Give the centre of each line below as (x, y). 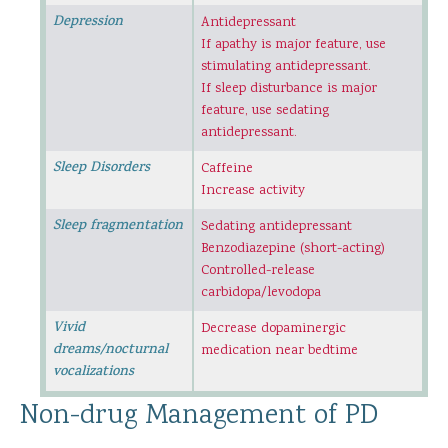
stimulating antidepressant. (286, 67)
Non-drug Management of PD (199, 417)
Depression (88, 23)
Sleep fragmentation (118, 227)
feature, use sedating (265, 111)
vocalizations (93, 373)
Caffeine (227, 169)
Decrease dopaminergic (273, 329)
